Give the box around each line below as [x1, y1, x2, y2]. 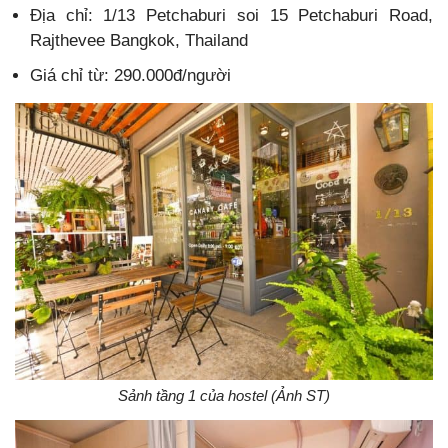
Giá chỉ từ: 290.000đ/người [30, 65, 231, 85]
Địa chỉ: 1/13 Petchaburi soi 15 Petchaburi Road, [30, 5, 433, 25]
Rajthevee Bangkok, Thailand [30, 30, 248, 50]
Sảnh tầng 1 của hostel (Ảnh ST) [118, 386, 330, 404]
